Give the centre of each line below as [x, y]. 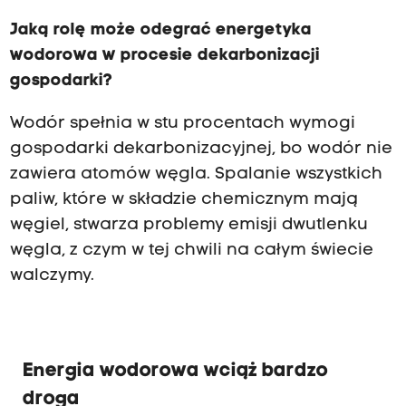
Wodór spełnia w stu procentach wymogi [182, 123]
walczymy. [52, 275]
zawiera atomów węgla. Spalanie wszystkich [196, 174]
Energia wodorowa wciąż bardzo [175, 371]
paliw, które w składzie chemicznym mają [184, 199]
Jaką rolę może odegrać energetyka [160, 31]
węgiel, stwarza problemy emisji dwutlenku [188, 225]
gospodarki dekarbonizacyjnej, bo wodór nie [201, 149]
